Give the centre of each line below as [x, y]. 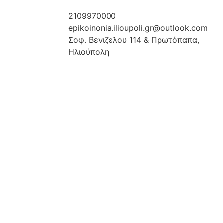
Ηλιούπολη [89, 52]
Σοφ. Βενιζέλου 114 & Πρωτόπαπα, [134, 40]
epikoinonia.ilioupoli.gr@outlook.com [138, 28]
